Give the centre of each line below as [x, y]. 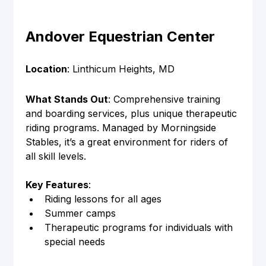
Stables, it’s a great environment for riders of [128, 142]
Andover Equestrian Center [120, 36]
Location [46, 69]
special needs [75, 241]
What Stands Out [66, 99]
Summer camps [80, 213]
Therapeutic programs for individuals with [140, 227]
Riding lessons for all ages [103, 199]
